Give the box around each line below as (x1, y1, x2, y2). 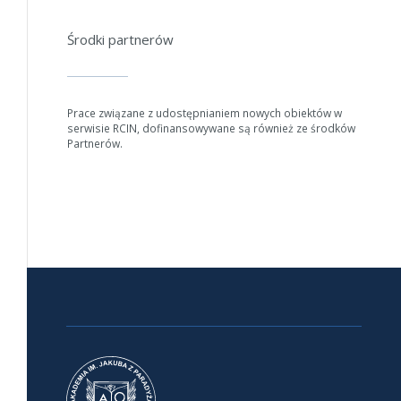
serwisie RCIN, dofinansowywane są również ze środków (66, 120, 355, 136)
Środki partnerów (66, 30, 174, 48)
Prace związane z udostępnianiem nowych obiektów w (66, 105, 342, 121)
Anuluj (239, 13, 269, 27)
